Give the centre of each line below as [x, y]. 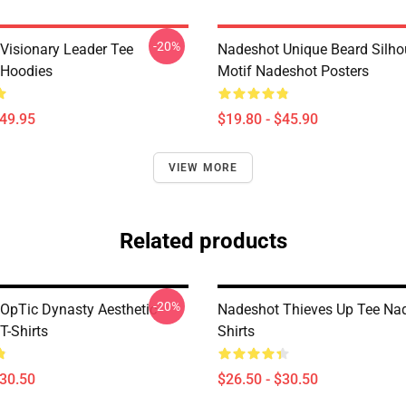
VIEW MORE [203, 168]
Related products [203, 241]
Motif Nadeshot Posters [293, 71]
